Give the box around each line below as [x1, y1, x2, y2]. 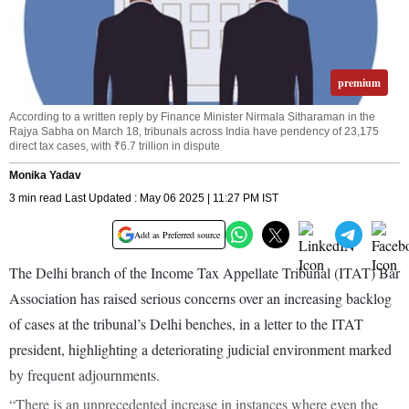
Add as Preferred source [134, 228, 220, 242]
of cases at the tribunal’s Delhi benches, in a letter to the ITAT [9, 314, 363, 334]
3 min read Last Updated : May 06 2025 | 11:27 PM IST [9, 192, 278, 205]
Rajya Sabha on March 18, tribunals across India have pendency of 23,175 [9, 125, 379, 139]
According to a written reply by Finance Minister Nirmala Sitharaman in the [9, 110, 375, 124]
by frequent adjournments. [9, 365, 160, 385]
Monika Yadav [9, 169, 81, 183]
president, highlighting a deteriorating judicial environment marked [9, 340, 392, 360]
